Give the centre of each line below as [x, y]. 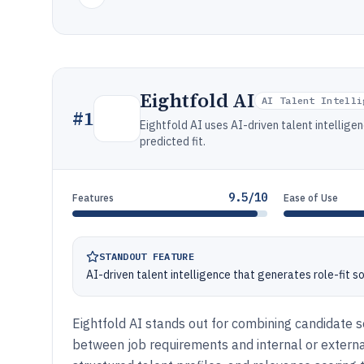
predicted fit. [173, 141]
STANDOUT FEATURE [147, 256]
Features [93, 198]
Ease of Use [311, 198]
